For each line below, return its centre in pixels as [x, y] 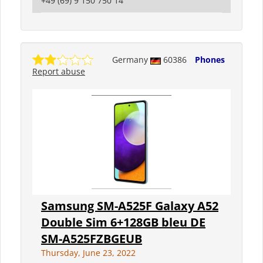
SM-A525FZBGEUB [92, 239]
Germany [131, 60]
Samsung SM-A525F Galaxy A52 [130, 206]
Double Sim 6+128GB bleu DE [123, 222]
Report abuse [59, 72]
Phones [210, 60]
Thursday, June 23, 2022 [88, 253]
